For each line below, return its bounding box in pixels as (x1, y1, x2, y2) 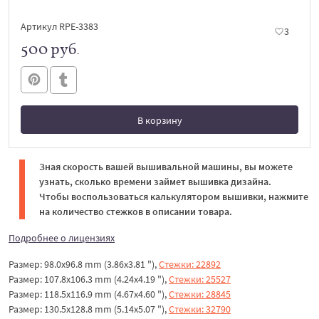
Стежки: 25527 (169, 272, 231, 286)
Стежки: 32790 (169, 302, 231, 315)
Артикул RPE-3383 (21, 20, 98, 33)
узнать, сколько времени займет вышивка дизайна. (39, 174, 271, 188)
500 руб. (21, 39, 80, 58)
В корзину (137, 113, 182, 127)
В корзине (137, 142, 182, 155)
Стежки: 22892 (159, 257, 221, 271)
